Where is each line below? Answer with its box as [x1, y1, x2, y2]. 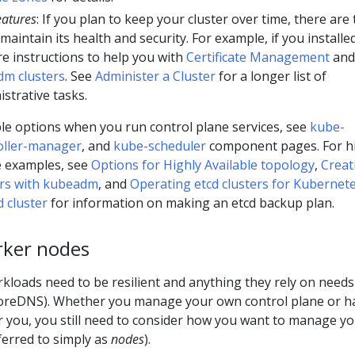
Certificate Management [186, 48, 330, 66]
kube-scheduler [113, 136, 206, 155]
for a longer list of [216, 67, 326, 85]
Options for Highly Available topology [91, 155, 315, 174]
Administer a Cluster [95, 67, 216, 85]
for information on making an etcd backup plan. [48, 193, 334, 212]
